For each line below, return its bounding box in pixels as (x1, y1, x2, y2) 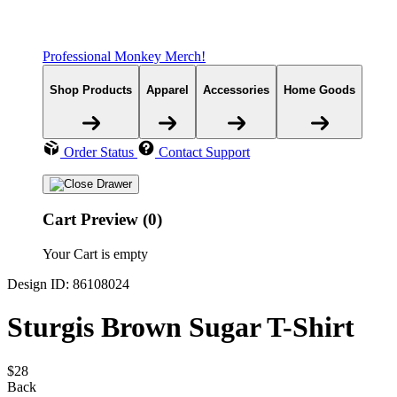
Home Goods (284, 82, 355, 97)
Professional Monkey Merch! (43, 49, 206, 65)
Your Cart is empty (43, 246, 148, 262)
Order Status (64, 144, 134, 160)
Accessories (203, 82, 269, 97)
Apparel (146, 82, 189, 97)
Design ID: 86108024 (7, 276, 129, 292)
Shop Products (50, 82, 132, 97)
